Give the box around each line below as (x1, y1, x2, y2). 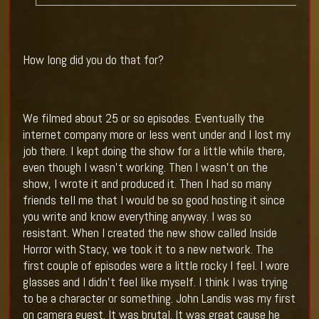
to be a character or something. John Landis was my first (22, 290, 296, 307)
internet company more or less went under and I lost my (22, 126, 291, 143)
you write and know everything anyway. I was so (22, 208, 251, 225)
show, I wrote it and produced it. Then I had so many (22, 175, 271, 192)
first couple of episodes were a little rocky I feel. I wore (22, 257, 289, 274)
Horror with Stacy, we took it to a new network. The (22, 241, 273, 258)
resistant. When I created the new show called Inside (22, 224, 277, 241)
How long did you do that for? (22, 51, 164, 68)
